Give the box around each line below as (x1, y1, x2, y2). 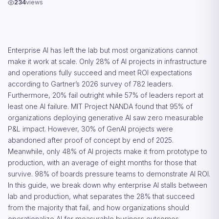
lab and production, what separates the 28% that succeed (8, 192, 195, 200)
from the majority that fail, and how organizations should (8, 203, 189, 212)
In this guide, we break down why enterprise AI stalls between (8, 181, 207, 189)
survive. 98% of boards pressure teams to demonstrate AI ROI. (8, 170, 210, 178)
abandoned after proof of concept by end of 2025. (8, 136, 174, 144)
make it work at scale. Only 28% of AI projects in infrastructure (8, 57, 207, 66)
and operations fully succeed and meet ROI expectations (8, 68, 192, 77)
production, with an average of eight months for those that (8, 158, 197, 167)
